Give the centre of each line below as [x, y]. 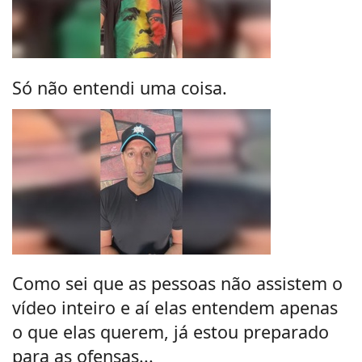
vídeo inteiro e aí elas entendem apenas [175, 308]
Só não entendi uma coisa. [120, 87]
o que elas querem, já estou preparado [170, 332]
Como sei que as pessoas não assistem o [177, 284]
